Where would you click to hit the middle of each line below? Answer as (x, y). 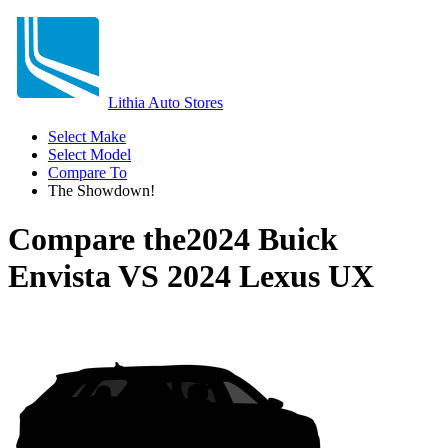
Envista (59, 276)
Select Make (87, 136)
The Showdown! (101, 190)
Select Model (89, 154)
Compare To (87, 172)
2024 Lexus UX (270, 276)
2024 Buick (262, 239)
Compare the (97, 239)
